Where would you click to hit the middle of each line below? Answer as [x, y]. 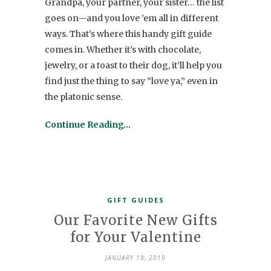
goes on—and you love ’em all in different [132, 18]
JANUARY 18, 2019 [135, 258]
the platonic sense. [83, 97]
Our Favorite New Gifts [135, 220]
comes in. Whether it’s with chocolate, [123, 50]
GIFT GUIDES [135, 200]
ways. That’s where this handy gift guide [128, 34]
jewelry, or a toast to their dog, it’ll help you [133, 66]
